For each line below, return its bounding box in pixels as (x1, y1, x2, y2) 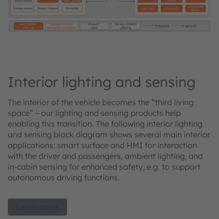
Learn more (16, 202, 59, 212)
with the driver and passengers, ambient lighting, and (8, 151, 203, 161)
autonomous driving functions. (8, 173, 122, 183)
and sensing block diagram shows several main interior (8, 130, 210, 140)
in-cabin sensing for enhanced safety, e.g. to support (8, 162, 200, 172)
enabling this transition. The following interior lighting (8, 119, 202, 129)
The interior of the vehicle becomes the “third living (8, 97, 194, 108)
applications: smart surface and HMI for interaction (8, 140, 197, 151)
